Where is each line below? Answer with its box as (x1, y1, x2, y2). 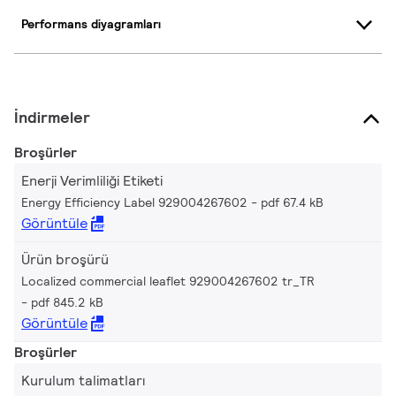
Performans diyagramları (21, 16, 161, 33)
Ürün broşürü (21, 249, 109, 269)
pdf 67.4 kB (261, 194, 324, 210)
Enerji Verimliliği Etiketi (21, 171, 163, 190)
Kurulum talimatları (21, 370, 145, 390)
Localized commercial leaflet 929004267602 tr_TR (21, 272, 315, 289)
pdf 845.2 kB (31, 293, 103, 310)
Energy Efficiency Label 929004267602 (21, 194, 247, 210)
